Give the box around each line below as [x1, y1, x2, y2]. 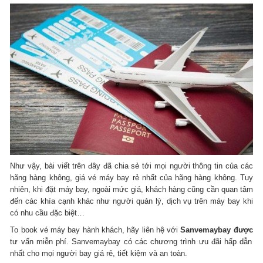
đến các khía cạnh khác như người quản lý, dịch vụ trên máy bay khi [10, 196, 253, 205]
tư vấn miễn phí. [10, 237, 72, 246]
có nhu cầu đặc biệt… [10, 208, 87, 217]
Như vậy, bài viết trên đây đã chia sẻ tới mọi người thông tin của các [10, 161, 253, 170]
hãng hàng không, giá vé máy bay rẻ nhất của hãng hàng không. [10, 173, 240, 182]
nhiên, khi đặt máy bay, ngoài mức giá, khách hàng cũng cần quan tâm [10, 184, 253, 194]
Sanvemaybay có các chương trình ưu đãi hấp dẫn [72, 237, 252, 246]
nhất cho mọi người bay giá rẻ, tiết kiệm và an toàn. [10, 248, 190, 258]
